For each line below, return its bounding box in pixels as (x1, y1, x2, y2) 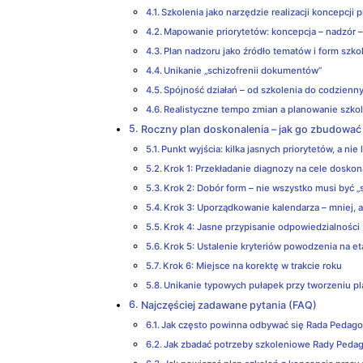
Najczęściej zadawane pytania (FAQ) (140, 299, 317, 312)
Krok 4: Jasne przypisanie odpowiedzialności (164, 221, 361, 233)
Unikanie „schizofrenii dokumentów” (164, 65, 322, 77)
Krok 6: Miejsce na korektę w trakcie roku (163, 260, 343, 272)
